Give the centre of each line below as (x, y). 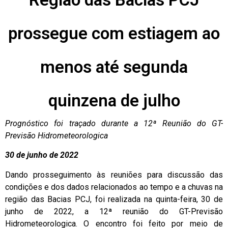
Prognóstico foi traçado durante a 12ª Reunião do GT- (114, 124)
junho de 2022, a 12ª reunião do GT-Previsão (114, 211)
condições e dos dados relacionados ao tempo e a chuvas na (114, 187)
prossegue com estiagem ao (114, 34)
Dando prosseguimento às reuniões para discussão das (114, 175)
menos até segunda (114, 67)
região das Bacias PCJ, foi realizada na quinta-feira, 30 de (114, 199)
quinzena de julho (114, 101)
